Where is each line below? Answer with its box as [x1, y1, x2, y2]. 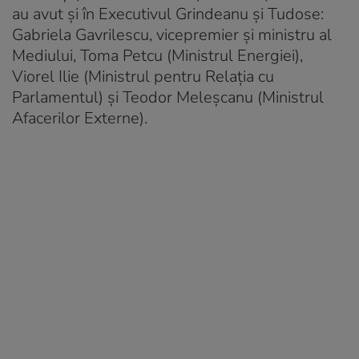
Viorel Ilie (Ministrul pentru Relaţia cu [12, 65, 274, 87]
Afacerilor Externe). [12, 107, 147, 129]
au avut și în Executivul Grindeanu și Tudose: [12, 2, 324, 25]
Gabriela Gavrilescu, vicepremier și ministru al [12, 23, 332, 46]
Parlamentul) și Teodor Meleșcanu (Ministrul [12, 86, 324, 108]
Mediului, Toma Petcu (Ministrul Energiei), [12, 44, 303, 67]
